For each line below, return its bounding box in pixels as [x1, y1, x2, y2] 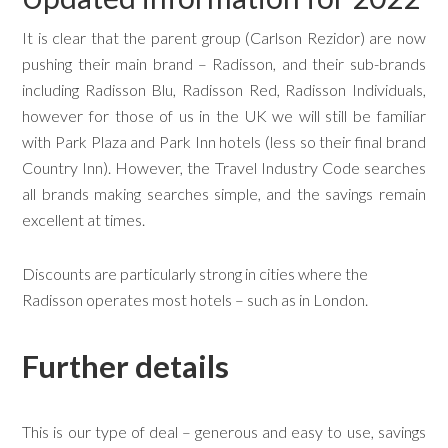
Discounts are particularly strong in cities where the [22, 263, 369, 283]
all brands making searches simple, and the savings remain [22, 183, 426, 203]
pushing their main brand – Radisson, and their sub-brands [22, 53, 426, 73]
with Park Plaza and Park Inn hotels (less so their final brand [22, 131, 426, 151]
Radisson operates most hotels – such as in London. [22, 289, 369, 309]
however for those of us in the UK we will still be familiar [22, 105, 426, 125]
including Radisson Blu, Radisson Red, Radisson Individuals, [22, 79, 426, 99]
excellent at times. [22, 209, 146, 229]
